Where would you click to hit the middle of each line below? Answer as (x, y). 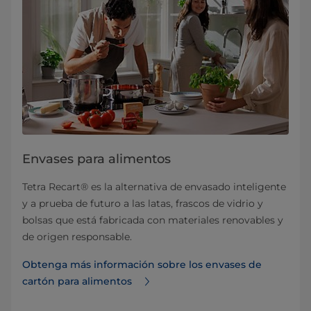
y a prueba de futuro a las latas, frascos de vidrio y (143, 204)
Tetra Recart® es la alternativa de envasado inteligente (154, 187)
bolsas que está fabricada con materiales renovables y (153, 220)
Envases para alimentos (96, 159)
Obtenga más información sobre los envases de (142, 265)
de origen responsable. (77, 237)
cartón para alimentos (78, 281)
